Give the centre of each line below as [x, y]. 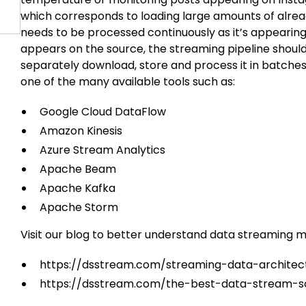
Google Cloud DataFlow [103, 111]
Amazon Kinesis [81, 130]
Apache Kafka [78, 188]
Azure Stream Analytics [103, 150]
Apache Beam [78, 169]
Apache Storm [79, 207]
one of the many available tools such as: [128, 81]
